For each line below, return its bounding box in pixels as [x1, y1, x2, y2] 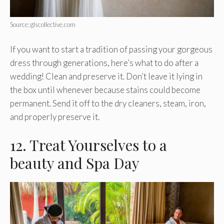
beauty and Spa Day [10, 153, 139, 173]
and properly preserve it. [10, 111, 99, 122]
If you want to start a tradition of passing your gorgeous [10, 43, 212, 54]
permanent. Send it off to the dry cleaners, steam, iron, [10, 97, 206, 108]
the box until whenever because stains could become [10, 84, 200, 95]
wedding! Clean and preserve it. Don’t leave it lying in [10, 70, 202, 81]
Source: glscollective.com [10, 20, 75, 29]
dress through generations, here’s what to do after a [10, 57, 198, 68]
